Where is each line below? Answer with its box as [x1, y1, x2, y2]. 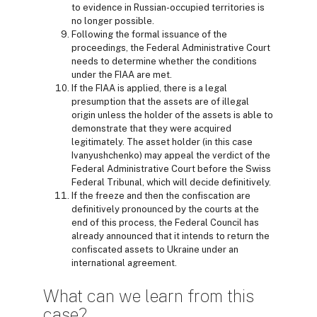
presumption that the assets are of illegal [71, 96, 249, 108]
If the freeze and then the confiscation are [71, 190, 250, 202]
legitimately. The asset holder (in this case [71, 137, 253, 148]
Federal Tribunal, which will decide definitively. [71, 177, 271, 188]
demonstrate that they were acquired [71, 123, 231, 134]
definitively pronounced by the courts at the [71, 204, 259, 215]
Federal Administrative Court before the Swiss [71, 163, 271, 175]
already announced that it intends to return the [71, 231, 270, 242]
